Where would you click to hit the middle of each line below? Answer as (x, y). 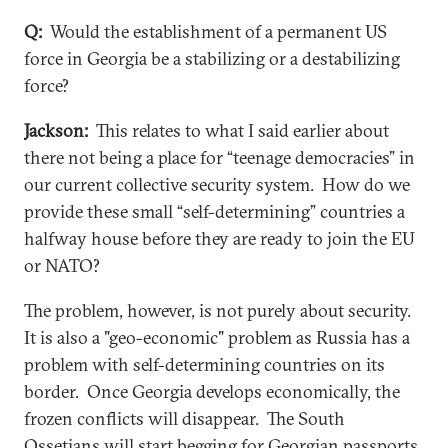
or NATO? (64, 265)
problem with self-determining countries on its (204, 364)
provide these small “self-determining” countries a (214, 211)
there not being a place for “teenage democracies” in (219, 157)
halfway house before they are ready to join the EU (219, 238)
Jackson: (56, 130)
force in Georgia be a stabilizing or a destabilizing (212, 58)
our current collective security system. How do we (217, 184)
